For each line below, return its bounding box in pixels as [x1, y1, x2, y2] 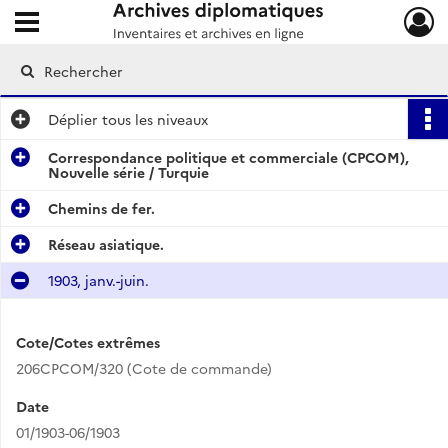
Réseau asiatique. [48, 234, 164, 254]
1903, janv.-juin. [48, 270, 149, 290]
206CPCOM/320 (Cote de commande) [16, 358, 272, 378]
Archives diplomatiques [61, 17, 221, 38]
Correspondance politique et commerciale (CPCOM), [48, 147, 409, 167]
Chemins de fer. [48, 198, 155, 218]
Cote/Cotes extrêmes [16, 332, 160, 352]
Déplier [48, 109, 98, 129]
